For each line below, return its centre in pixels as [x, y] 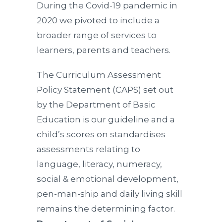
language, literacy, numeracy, [99, 164]
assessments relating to [88, 149]
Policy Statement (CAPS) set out [105, 90]
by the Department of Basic [96, 105]
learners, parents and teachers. [104, 50]
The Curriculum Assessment [99, 75]
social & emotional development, [108, 179]
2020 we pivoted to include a [98, 20]
